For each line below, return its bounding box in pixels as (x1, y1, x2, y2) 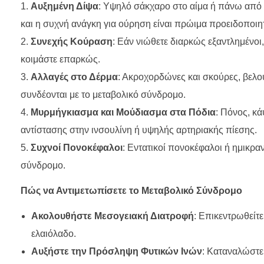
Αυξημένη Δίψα (31, 1, 98, 12)
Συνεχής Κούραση (31, 37, 113, 47)
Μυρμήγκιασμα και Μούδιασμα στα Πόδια (31, 107, 216, 118)
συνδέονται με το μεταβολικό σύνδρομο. (21, 90, 186, 100)
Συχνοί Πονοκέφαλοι (31, 143, 123, 153)
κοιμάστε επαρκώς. (21, 54, 100, 65)
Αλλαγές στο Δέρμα (31, 72, 118, 82)
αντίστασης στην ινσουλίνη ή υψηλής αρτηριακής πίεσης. (21, 125, 257, 136)
